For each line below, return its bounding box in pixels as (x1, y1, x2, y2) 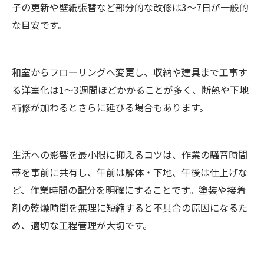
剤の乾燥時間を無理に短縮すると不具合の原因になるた (12, 200, 247, 215)
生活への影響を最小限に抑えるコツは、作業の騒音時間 (12, 147, 247, 162)
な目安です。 (12, 18, 67, 32)
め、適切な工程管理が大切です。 (12, 218, 152, 233)
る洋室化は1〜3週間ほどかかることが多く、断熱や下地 (12, 82, 249, 97)
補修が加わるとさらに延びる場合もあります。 (12, 100, 209, 115)
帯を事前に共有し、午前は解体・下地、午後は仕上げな (12, 165, 247, 180)
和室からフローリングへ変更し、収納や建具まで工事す (12, 65, 247, 80)
